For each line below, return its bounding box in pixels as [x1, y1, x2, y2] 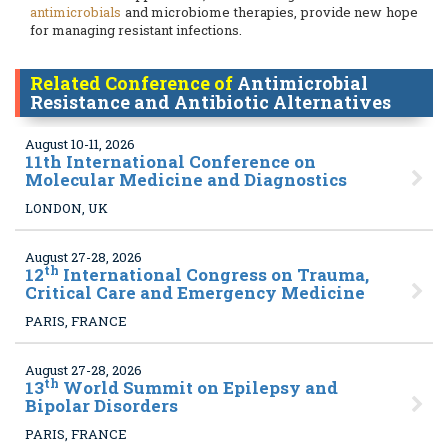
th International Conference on [43, 150, 316, 173]
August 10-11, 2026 [25, 135, 135, 153]
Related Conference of [30, 71, 237, 95]
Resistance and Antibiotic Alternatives [30, 90, 391, 114]
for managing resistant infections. [30, 21, 242, 39]
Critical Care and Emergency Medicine [25, 281, 365, 304]
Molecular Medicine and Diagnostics [25, 168, 347, 191]
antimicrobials [30, 3, 121, 21]
